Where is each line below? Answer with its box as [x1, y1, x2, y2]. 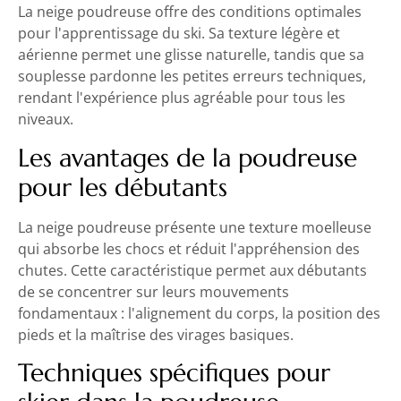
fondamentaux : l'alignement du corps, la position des [18, 303, 380, 323]
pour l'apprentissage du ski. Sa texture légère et [18, 23, 340, 44]
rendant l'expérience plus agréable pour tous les [18, 88, 346, 108]
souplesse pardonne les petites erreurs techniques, [18, 66, 366, 87]
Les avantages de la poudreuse [18, 141, 357, 174]
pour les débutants [18, 171, 227, 203]
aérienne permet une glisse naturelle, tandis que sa [18, 45, 364, 65]
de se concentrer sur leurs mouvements [18, 281, 289, 302]
